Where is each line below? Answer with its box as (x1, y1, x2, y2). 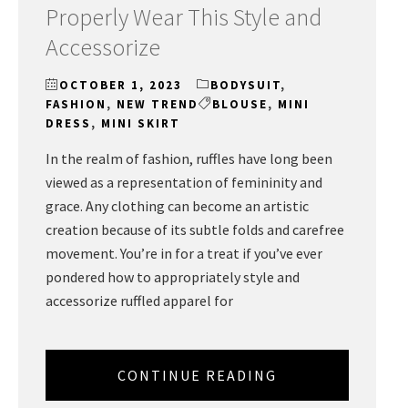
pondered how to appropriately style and (46, 268, 300, 287)
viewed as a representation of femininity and (46, 173, 322, 192)
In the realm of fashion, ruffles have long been (46, 149, 332, 168)
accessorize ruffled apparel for (46, 291, 233, 311)
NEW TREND (117, 97, 199, 113)
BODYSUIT (210, 77, 280, 94)
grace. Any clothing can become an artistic (46, 197, 309, 216)
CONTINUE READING (117, 366, 277, 385)
